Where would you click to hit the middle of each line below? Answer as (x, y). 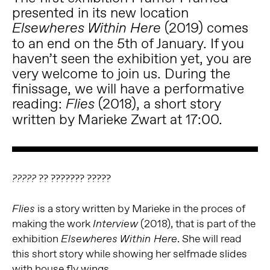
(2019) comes (204, 28)
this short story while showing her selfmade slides (129, 254)
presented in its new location (100, 13)
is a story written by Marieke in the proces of (140, 209)
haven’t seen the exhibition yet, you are (131, 58)
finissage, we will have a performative (128, 89)
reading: (39, 104)
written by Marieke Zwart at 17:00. (117, 119)
